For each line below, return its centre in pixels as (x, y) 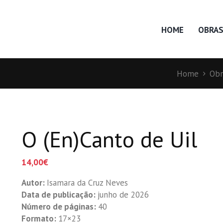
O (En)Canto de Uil (109, 139)
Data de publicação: (59, 195)
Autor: (34, 183)
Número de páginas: (59, 207)
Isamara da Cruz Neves (87, 183)
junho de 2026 (123, 195)
